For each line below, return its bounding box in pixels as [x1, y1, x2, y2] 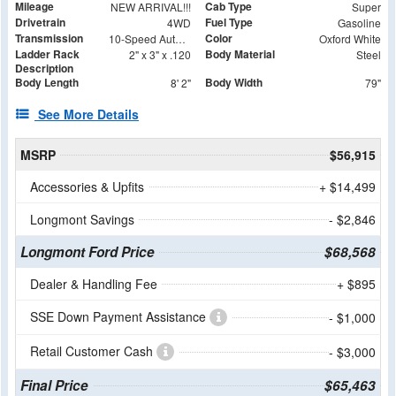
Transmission [15, 29, 83, 46]
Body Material [205, 45, 275, 62]
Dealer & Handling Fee [30, 274, 157, 293]
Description [15, 59, 73, 76]
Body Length [15, 73, 79, 90]
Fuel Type [205, 13, 253, 30]
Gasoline [337, 14, 381, 30]
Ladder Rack [15, 45, 80, 62]
